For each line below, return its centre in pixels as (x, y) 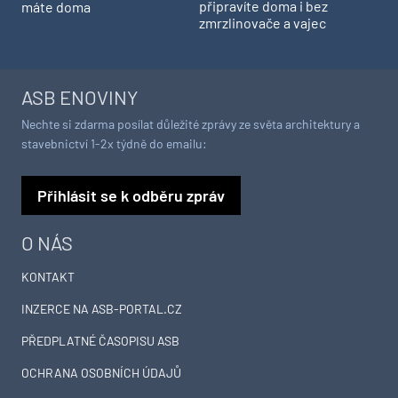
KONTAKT (48, 277)
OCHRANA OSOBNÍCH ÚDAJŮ (101, 373)
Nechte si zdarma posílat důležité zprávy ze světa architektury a (191, 124)
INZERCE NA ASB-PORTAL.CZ (102, 309)
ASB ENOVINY (80, 97)
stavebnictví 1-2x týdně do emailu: (114, 144)
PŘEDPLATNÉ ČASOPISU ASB (100, 341)
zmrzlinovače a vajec (263, 23)
